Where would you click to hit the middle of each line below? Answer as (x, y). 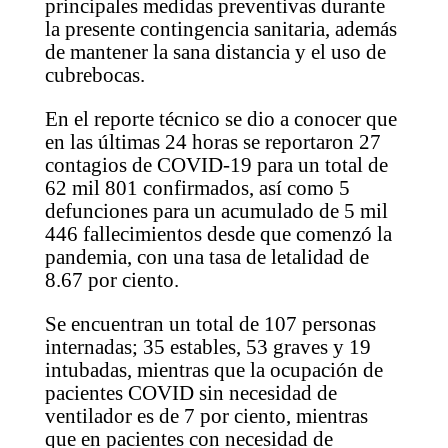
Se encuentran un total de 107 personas (210, 324)
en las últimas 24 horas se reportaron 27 (212, 142)
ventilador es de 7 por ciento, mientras (206, 416)
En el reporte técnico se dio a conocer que (220, 119)
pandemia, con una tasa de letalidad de (206, 257)
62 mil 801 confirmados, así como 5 (197, 188)
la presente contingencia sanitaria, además (220, 29)
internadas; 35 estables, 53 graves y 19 (207, 347)
